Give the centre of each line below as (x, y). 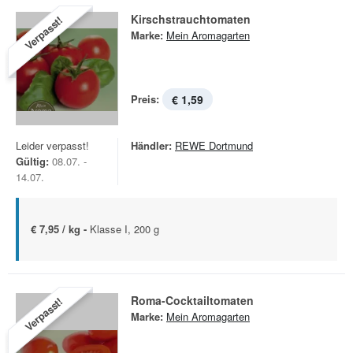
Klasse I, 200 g (124, 229)
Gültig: (32, 161)
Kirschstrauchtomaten (191, 19)
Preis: (145, 99)
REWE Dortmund (214, 145)
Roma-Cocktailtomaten (192, 300)
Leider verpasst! (52, 145)
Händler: (151, 145)
